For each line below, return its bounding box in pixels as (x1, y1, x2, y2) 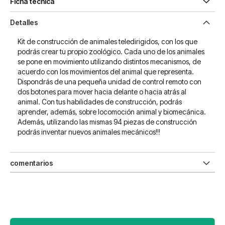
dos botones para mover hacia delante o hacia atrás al (18, 87, 186, 96)
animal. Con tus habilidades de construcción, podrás (18, 97, 182, 106)
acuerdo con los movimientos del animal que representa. (18, 67, 194, 76)
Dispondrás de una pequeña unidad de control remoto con (18, 77, 201, 86)
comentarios (10, 159, 53, 167)
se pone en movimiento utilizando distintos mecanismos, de (18, 57, 201, 66)
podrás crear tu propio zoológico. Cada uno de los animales (18, 47, 204, 56)
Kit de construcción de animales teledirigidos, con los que (18, 37, 197, 46)
